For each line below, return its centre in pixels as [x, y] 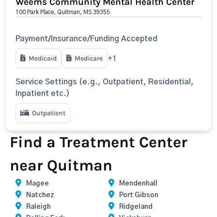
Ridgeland [136, 207]
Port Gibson [139, 195]
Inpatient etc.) [43, 93]
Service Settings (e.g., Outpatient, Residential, [105, 82]
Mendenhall [138, 184]
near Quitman [61, 165]
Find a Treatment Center [99, 142]
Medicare [89, 58]
